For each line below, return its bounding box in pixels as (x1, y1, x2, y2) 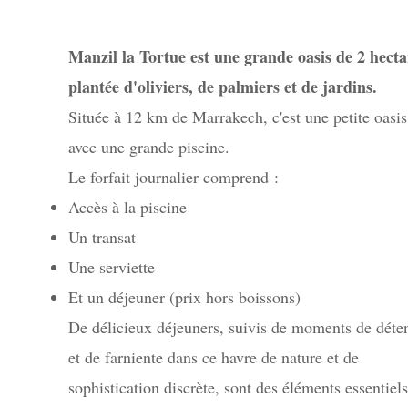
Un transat (67, 226, 136, 248)
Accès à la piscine (67, 196, 187, 218)
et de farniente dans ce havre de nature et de (67, 346, 359, 368)
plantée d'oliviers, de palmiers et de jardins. (67, 75, 377, 98)
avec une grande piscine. (67, 136, 229, 158)
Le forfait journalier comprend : (67, 166, 279, 188)
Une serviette (67, 256, 155, 278)
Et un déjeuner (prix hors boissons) (67, 286, 301, 308)
